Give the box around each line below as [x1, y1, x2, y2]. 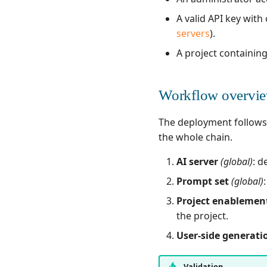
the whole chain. [159, 130, 232, 144]
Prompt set [176, 174, 229, 188]
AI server [176, 154, 218, 168]
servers [176, 26, 210, 40]
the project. [176, 209, 228, 222]
